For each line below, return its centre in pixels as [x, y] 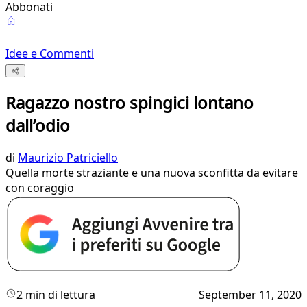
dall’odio [38, 125]
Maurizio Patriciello [68, 158]
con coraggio [40, 188]
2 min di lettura [56, 295]
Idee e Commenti [50, 53]
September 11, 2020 [250, 295]
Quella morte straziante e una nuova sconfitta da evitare [152, 173]
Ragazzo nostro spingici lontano [130, 103]
